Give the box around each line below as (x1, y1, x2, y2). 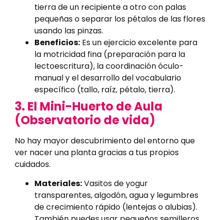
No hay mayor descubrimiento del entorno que (15, 135, 195, 147)
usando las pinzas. (34, 25, 103, 37)
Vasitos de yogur (82, 177, 148, 189)
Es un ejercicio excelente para (80, 37, 197, 49)
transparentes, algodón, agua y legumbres (34, 189, 198, 201)
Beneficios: (34, 37, 80, 49)
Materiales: (34, 177, 82, 189)
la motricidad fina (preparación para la (34, 49, 185, 60)
